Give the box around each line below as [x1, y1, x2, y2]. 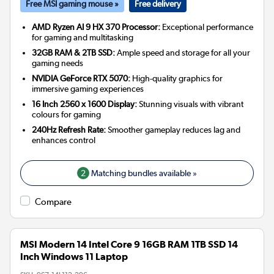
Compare [35, 196, 72, 207]
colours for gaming [32, 109, 102, 119]
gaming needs [32, 57, 84, 68]
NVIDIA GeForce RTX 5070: [32, 73, 131, 83]
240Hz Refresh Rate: [32, 124, 106, 135]
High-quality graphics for [130, 73, 223, 83]
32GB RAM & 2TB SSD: [32, 47, 116, 57]
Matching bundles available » [89, 167, 197, 179]
